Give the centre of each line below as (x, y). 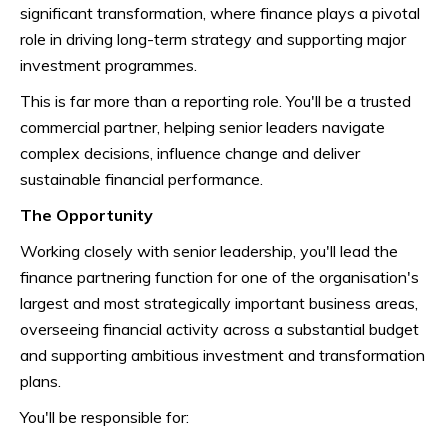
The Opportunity (86, 215)
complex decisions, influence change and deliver (190, 153)
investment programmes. (108, 65)
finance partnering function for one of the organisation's (219, 277)
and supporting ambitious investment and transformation (222, 355)
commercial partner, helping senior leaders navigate (202, 127)
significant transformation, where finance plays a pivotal (220, 13)
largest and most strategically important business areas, (219, 303)
